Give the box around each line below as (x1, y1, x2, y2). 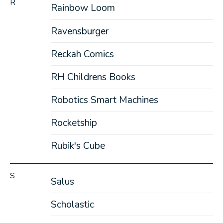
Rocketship (50, 116, 97, 130)
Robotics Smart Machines (50, 94, 158, 107)
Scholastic (50, 198, 94, 211)
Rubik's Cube (50, 139, 105, 153)
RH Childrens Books (50, 70, 135, 84)
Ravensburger (50, 24, 109, 38)
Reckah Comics (50, 47, 114, 61)
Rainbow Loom (50, 1, 115, 15)
